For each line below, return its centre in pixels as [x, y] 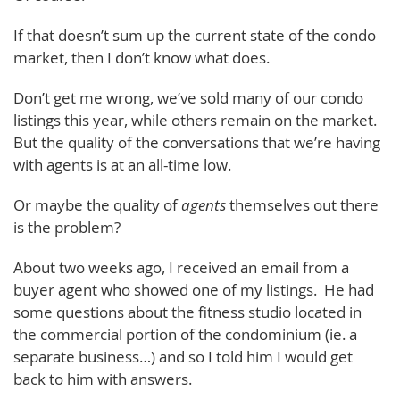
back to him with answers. [103, 379]
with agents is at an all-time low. [122, 165]
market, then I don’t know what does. [142, 58]
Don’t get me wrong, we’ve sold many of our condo [188, 98]
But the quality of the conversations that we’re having [197, 142]
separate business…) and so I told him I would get [183, 357]
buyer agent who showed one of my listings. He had [194, 290]
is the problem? [67, 227]
